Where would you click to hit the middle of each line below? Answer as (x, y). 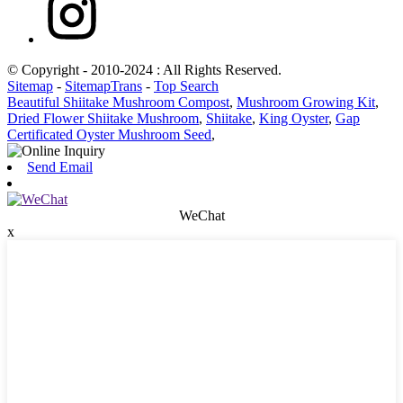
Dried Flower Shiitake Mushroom (103, 119)
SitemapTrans (103, 86)
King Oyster (294, 119)
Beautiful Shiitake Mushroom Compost (118, 103)
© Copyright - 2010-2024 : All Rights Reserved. (144, 70)
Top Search (186, 86)
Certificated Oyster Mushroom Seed (109, 135)
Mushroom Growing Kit (306, 103)
